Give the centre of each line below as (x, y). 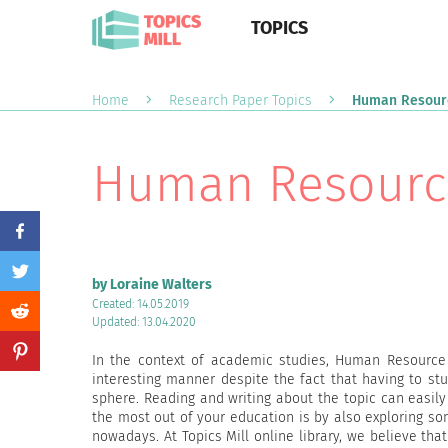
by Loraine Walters (152, 284)
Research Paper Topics (240, 100)
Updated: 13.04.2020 (144, 322)
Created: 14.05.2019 (140, 304)
